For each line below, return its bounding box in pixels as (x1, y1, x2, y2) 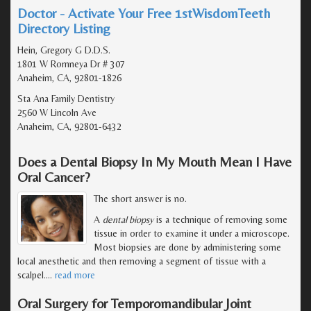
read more (55, 269, 95, 280)
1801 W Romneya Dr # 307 (17, 58, 125, 69)
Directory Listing (17, 19, 110, 36)
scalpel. (17, 269, 46, 280)
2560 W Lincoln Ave (17, 106, 96, 118)
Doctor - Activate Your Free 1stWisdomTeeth (17, 4, 270, 21)
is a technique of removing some (153, 213, 287, 225)
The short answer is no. (94, 192, 187, 204)
